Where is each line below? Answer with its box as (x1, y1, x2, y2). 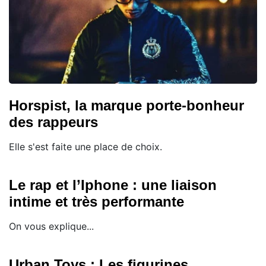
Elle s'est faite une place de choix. (9, 140, 162, 153)
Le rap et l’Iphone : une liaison (9, 176, 217, 193)
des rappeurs (9, 113, 98, 130)
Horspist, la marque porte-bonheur (9, 97, 244, 113)
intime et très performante (9, 193, 184, 210)
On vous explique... (9, 220, 94, 232)
